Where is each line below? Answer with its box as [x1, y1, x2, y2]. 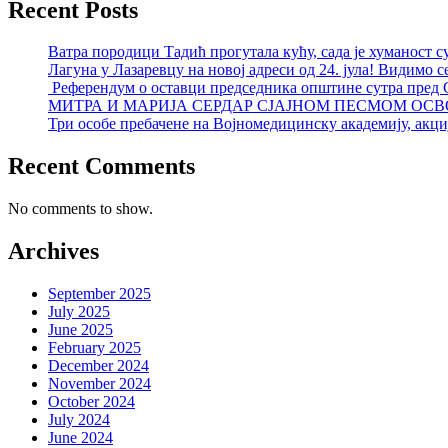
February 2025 [48, 339, 141, 357]
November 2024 [48, 375, 151, 393]
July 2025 [48, 303, 110, 321]
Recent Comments [8, 153, 195, 180]
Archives [8, 238, 99, 265]
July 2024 [48, 411, 110, 429]
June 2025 [48, 321, 113, 339]
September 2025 [48, 285, 151, 303]
